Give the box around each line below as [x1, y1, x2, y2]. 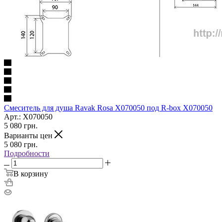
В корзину [13, 169, 48, 178]
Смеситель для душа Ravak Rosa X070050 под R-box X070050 [4, 103, 213, 112]
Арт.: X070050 [4, 112, 53, 121]
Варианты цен [4, 131, 55, 140]
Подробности [4, 149, 50, 158]
